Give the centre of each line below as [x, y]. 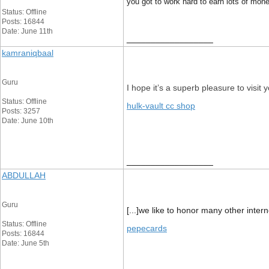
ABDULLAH [24, 175]
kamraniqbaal [28, 53]
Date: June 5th [26, 243]
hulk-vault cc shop [161, 106]
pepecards [147, 228]
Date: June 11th [27, 31]
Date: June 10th [28, 121]
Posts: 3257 [21, 111]
